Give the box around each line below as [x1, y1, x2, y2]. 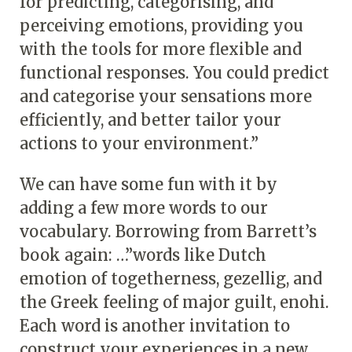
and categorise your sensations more [20, 86, 312, 106]
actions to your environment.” [20, 133, 258, 153]
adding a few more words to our [20, 197, 268, 218]
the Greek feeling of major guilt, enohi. [20, 291, 329, 312]
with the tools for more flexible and [20, 38, 302, 59]
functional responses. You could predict [20, 62, 329, 82]
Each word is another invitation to [20, 315, 290, 335]
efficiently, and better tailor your [20, 109, 281, 130]
